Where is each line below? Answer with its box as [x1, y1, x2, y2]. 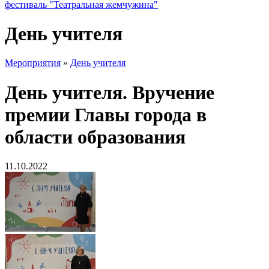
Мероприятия [5, 58, 61, 68]
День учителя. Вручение [5, 81, 214, 103]
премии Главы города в [5, 103, 207, 125]
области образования [5, 125, 186, 148]
